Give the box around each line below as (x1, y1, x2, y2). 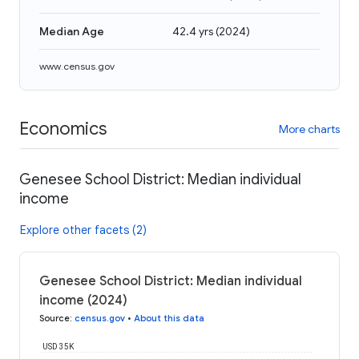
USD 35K (42, 341, 75, 351)
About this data (134, 312, 204, 324)
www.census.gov (39, 60, 115, 72)
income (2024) (39, 292, 127, 309)
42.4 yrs (172, 24, 213, 38)
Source (39, 312, 70, 324)
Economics (19, 117, 107, 139)
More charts (279, 121, 340, 136)
